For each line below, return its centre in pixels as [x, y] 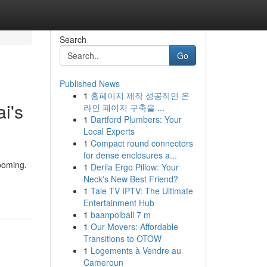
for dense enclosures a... [130, 155]
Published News [89, 83]
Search [73, 39]
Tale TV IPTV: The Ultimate [142, 191]
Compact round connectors [142, 143]
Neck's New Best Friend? [131, 179]
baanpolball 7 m [120, 215]
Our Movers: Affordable [134, 226]
